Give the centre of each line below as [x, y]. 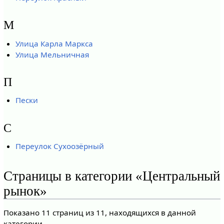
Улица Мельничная [52, 54]
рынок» [25, 191]
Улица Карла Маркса [54, 43]
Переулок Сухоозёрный [60, 146]
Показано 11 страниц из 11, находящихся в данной [99, 213]
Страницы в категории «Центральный [111, 176]
